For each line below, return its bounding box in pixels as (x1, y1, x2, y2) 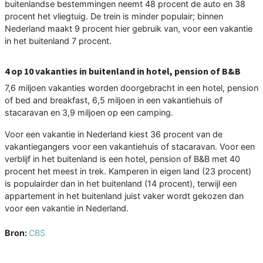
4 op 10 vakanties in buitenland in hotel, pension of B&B (5, 65, 241, 77)
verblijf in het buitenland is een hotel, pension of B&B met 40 (5, 153, 240, 164)
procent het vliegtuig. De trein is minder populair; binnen (5, 11, 223, 21)
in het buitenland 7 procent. (5, 35, 112, 46)
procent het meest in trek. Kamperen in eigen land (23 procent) (5, 166, 251, 176)
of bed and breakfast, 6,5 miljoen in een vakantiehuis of (5, 95, 222, 105)
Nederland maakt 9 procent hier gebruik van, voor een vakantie (5, 23, 252, 33)
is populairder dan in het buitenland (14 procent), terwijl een (5, 178, 237, 188)
